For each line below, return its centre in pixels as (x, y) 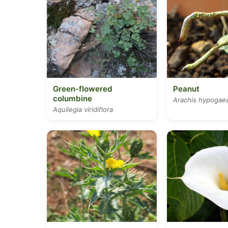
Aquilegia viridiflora (83, 109)
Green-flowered (83, 89)
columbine (73, 98)
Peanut (186, 89)
